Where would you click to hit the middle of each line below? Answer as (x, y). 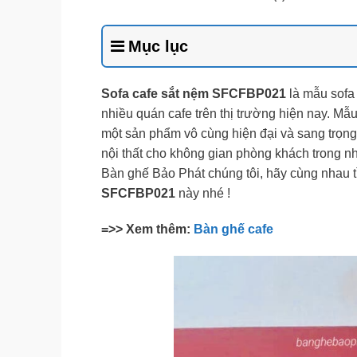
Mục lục (158, 46)
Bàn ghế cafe (233, 229)
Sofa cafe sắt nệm (155, 93)
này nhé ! (204, 193)
